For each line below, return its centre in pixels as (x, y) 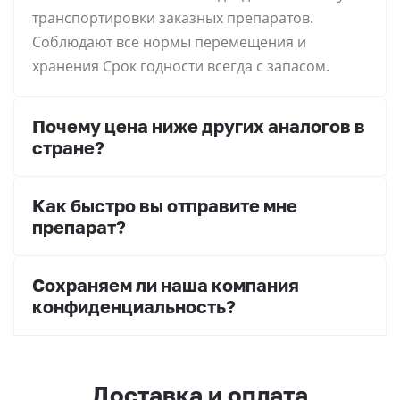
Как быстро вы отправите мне (165, 206)
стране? (68, 148)
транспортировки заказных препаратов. (173, 18)
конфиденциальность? (134, 307)
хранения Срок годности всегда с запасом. (181, 67)
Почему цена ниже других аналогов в (199, 126)
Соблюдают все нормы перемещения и (169, 42)
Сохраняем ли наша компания (166, 285)
